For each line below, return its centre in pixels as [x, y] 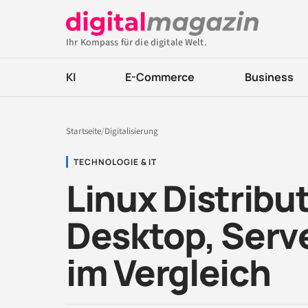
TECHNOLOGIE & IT [115, 162]
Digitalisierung [131, 131]
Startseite [84, 131]
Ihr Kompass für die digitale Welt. [136, 43]
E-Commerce [160, 77]
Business [269, 77]
